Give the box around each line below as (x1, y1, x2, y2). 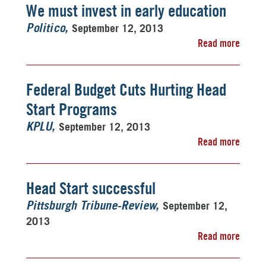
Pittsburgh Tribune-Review (26, 200, 156, 212)
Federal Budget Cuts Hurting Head (26, 80, 226, 100)
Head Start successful (26, 178, 156, 198)
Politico (26, 23, 65, 34)
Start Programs (26, 99, 117, 119)
